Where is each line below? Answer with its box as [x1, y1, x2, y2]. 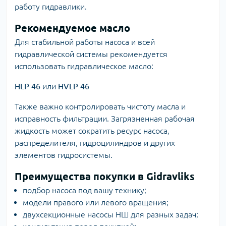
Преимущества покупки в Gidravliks [15, 171, 195, 182]
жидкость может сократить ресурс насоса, [15, 126, 169, 135]
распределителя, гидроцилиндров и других [15, 138, 175, 147]
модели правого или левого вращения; [23, 198, 168, 207]
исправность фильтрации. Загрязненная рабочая [15, 114, 195, 123]
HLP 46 [15, 82, 40, 91]
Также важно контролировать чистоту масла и [15, 102, 186, 111]
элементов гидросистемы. [15, 150, 112, 159]
